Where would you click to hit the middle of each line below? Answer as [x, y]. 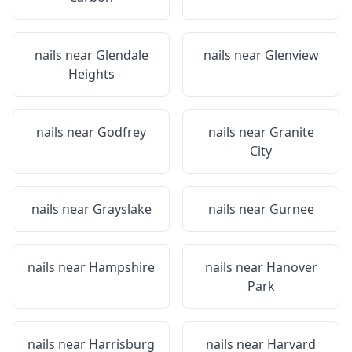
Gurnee [291, 209]
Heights [91, 74]
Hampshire [122, 267]
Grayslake [122, 209]
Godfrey [122, 132]
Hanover [291, 267]
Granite [291, 132]
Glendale [122, 55]
